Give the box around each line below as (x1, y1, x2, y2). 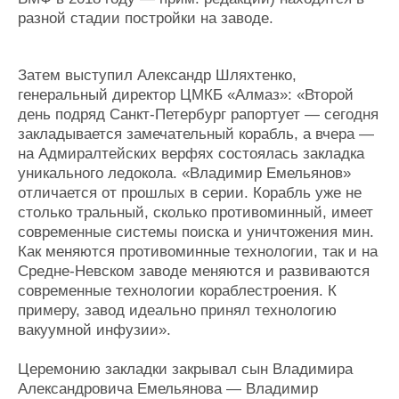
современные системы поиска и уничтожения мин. (18, 224, 374, 241)
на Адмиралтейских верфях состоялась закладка (18, 145, 364, 163)
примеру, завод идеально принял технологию (18, 302, 337, 320)
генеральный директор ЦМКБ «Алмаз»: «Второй (18, 86, 354, 104)
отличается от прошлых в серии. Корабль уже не (18, 184, 362, 202)
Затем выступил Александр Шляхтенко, (18, 67, 297, 85)
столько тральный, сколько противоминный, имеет (18, 204, 373, 222)
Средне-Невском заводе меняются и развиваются (18, 263, 370, 281)
